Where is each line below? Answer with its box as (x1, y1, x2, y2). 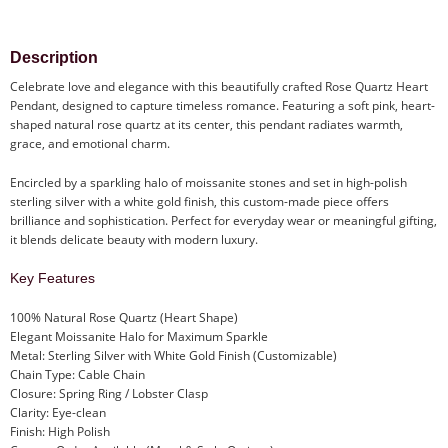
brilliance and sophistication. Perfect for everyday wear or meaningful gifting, (10, 212, 437, 230)
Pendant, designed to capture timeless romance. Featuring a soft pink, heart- (10, 97, 435, 115)
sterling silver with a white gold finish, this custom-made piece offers (10, 193, 389, 211)
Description (10, 49, 98, 67)
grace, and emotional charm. (10, 135, 170, 153)
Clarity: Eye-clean (10, 404, 106, 422)
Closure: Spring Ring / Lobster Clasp (10, 385, 208, 403)
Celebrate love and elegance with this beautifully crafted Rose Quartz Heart (10, 78, 428, 96)
